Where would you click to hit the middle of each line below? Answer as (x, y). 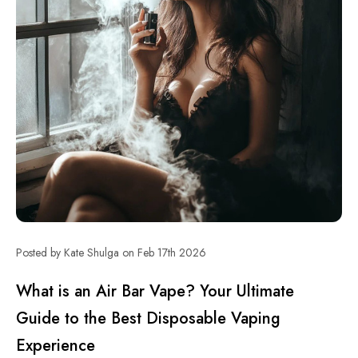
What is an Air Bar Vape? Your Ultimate (155, 291)
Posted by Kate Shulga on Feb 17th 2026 (111, 253)
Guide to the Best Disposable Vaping (148, 318)
